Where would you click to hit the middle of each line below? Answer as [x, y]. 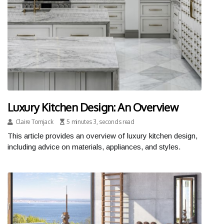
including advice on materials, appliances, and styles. [94, 147]
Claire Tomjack [34, 122]
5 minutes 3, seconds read [100, 122]
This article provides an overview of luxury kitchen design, [102, 136]
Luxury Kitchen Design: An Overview [93, 107]
